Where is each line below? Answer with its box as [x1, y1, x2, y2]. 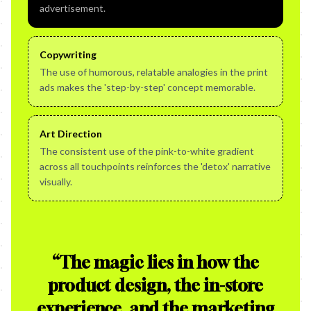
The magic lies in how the [60, 253, 259, 272]
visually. [40, 176, 72, 187]
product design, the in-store [48, 276, 263, 295]
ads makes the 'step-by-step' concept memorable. [40, 81, 255, 93]
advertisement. [40, 2, 106, 14]
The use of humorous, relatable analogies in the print [40, 66, 268, 78]
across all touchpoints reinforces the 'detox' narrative [40, 160, 271, 172]
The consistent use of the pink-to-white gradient [40, 145, 254, 157]
